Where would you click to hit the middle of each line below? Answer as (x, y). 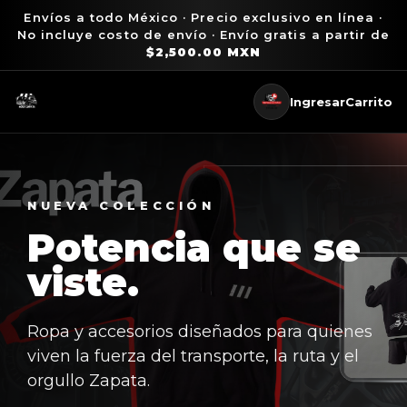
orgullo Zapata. (89, 381)
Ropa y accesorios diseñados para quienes (200, 332)
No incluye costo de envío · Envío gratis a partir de (203, 35)
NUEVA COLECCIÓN (121, 205)
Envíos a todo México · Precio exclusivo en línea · (203, 17)
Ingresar (318, 101)
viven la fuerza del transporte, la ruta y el (193, 356)
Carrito (369, 101)
